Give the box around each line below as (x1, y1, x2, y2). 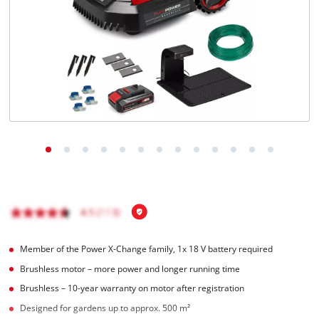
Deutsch (42, 63, 68, 73)
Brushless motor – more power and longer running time (20, 263, 241, 274)
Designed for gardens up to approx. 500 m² (20, 303, 191, 314)
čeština (42, 35, 66, 44)
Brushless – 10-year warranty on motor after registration (20, 283, 245, 294)
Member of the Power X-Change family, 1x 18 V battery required (20, 243, 273, 254)
